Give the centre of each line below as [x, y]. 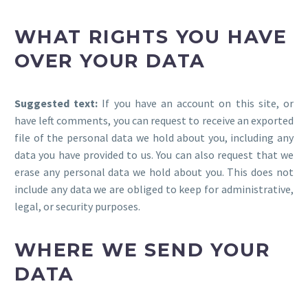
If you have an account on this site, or [198, 103]
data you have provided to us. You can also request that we [154, 155]
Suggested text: [58, 103]
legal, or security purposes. [77, 207]
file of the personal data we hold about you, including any [154, 138]
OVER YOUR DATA [110, 60]
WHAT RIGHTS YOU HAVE [151, 36]
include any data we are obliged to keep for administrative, [154, 189]
